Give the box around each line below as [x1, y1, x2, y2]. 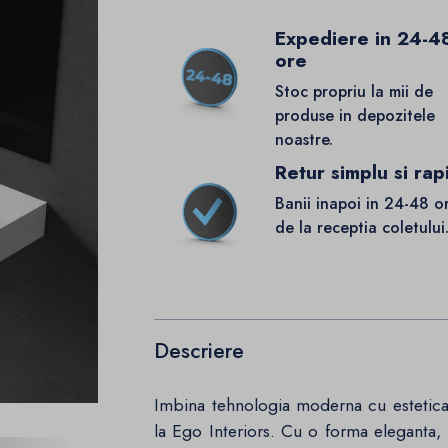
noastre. [275, 128, 334, 152]
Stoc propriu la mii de [275, 80, 434, 104]
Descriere [154, 335, 245, 366]
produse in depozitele [275, 104, 436, 128]
